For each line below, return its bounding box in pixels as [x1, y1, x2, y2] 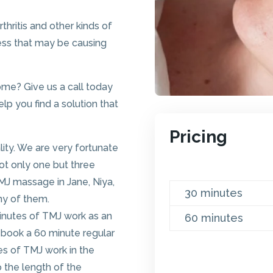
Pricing [169, 127, 227, 147]
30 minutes [184, 186, 243, 200]
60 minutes [184, 211, 243, 225]
